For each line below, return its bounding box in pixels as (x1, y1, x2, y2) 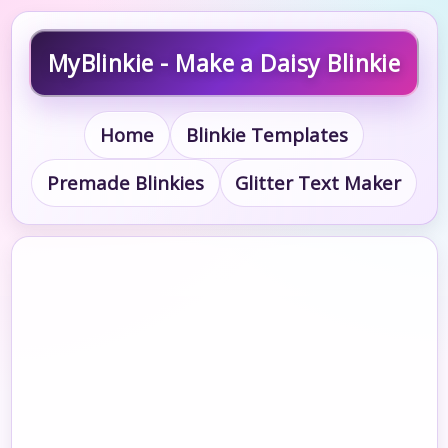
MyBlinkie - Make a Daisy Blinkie (47, 47, 401, 79)
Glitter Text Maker (235, 170, 402, 196)
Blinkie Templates (185, 122, 348, 148)
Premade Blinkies (46, 170, 204, 196)
